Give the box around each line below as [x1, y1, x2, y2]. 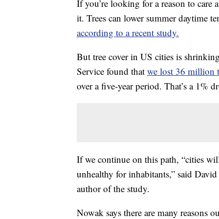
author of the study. [77, 182, 150, 195]
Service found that [77, 65, 147, 77]
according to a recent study [77, 26, 176, 39]
